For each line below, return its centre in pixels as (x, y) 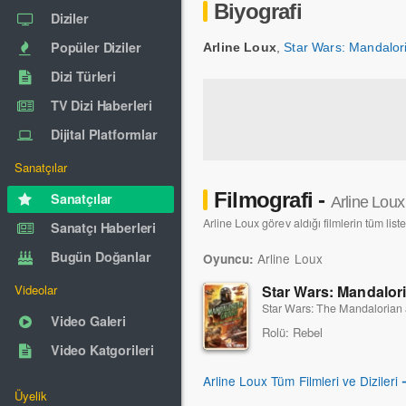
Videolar (36, 290)
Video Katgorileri (102, 350)
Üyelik (31, 396)
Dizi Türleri (83, 76)
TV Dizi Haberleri (101, 105)
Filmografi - (272, 200)
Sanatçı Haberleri (103, 227)
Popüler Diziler (96, 47)
